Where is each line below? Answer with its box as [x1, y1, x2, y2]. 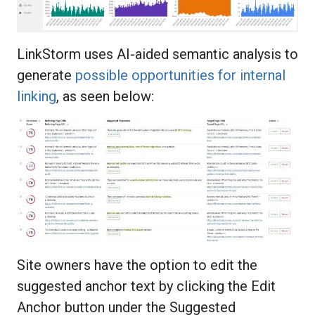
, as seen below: [56, 88, 154, 105]
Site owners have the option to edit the [17, 257, 257, 274]
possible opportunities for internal [75, 67, 285, 84]
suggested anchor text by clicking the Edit [17, 278, 276, 295]
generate [17, 67, 75, 84]
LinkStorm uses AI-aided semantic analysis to [17, 46, 298, 63]
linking [17, 88, 56, 105]
